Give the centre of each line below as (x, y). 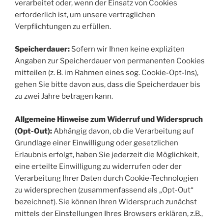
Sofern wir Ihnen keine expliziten (128, 49)
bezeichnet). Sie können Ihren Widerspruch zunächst (106, 202)
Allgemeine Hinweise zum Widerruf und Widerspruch (109, 119)
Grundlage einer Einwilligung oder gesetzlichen (96, 143)
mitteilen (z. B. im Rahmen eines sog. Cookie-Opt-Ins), (107, 73)
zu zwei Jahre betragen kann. (64, 96)
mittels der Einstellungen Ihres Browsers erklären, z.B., (109, 213)
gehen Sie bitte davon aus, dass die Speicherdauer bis (108, 84)
